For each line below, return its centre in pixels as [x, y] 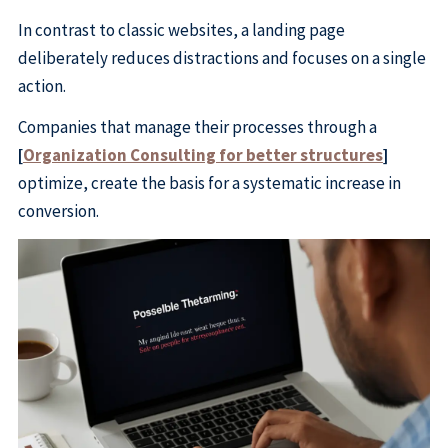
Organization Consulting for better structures [202, 155]
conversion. [58, 211]
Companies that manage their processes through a [197, 127]
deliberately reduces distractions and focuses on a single [221, 57]
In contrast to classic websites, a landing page [181, 29]
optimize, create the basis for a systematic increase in [209, 183]
